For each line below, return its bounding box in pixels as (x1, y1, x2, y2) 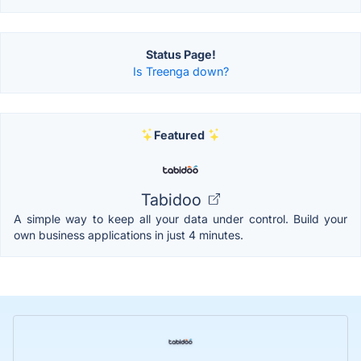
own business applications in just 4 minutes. (14, 227, 243, 242)
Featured (153, 127, 205, 142)
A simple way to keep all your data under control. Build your (14, 211, 347, 226)
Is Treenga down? (132, 64, 229, 78)
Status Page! (145, 47, 216, 61)
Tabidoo (141, 189, 205, 210)
